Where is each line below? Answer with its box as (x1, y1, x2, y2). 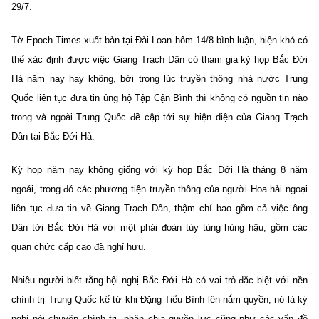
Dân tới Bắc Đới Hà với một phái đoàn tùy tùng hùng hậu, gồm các (11, 221, 308, 233)
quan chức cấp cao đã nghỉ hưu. (11, 241, 146, 252)
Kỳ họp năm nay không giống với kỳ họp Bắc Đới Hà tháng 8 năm (11, 164, 308, 175)
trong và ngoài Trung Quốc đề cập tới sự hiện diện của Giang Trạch (11, 111, 308, 122)
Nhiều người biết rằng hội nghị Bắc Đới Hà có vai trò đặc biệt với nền (11, 274, 308, 286)
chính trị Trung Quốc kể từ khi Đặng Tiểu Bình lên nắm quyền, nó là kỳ (11, 293, 308, 305)
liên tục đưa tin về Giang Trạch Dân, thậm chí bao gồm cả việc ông (11, 202, 308, 214)
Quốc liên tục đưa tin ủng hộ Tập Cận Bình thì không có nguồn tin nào (11, 92, 308, 103)
